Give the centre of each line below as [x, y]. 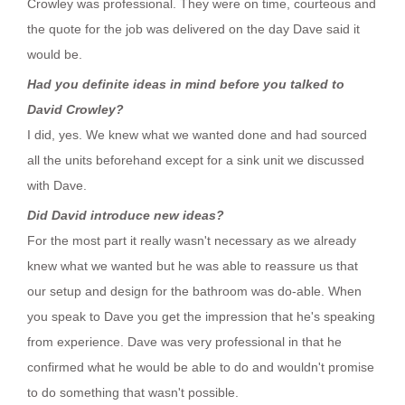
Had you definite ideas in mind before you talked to [186, 84]
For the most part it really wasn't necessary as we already [192, 240]
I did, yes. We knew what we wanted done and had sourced [197, 134]
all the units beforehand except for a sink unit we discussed [196, 160]
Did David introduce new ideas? [126, 215]
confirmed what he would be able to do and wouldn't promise [201, 367]
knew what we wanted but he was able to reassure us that [193, 265]
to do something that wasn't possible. [133, 392]
